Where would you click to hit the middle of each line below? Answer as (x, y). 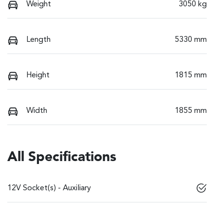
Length (38, 40)
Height (38, 76)
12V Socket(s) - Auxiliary (49, 189)
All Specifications (62, 158)
